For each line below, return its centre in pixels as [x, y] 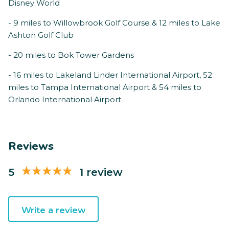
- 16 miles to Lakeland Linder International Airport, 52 [110, 75]
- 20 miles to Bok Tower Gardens [71, 55]
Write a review [53, 210]
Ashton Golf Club [41, 35]
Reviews [31, 146]
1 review [101, 172]
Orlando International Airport [65, 100]
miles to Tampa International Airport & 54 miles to [105, 87]
